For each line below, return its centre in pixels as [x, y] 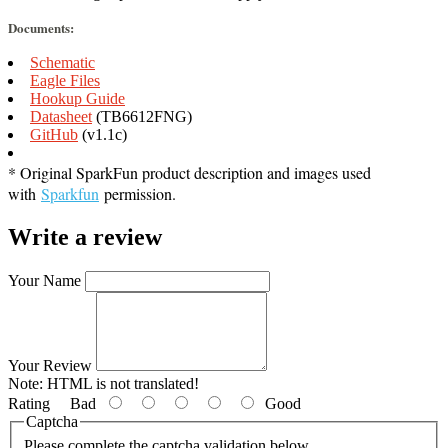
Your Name [44, 281]
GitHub [54, 135]
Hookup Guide [77, 99]
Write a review [85, 237]
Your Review [50, 366]
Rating [29, 404]
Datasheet [61, 117]
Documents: [41, 28]
